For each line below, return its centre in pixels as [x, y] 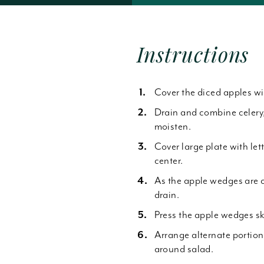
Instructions [193, 54]
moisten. [173, 126]
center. [169, 160]
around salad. [184, 249]
